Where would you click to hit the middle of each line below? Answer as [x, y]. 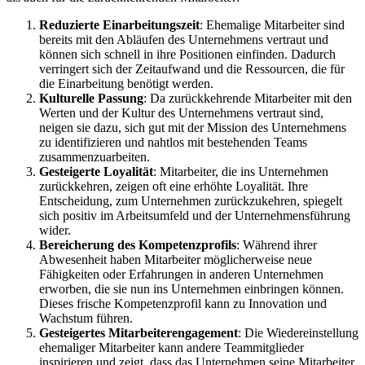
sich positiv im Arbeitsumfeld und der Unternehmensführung [195, 215]
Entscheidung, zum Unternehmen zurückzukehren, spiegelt [191, 200]
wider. [55, 230]
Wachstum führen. [86, 318]
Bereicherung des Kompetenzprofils [138, 244]
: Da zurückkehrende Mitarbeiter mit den [248, 98]
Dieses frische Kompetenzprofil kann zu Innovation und [183, 303]
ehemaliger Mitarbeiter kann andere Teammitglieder [172, 347]
